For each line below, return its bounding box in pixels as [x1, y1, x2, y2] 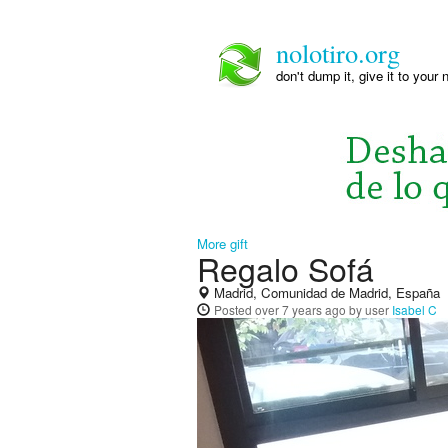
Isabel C [392, 301, 437, 318]
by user [346, 301, 392, 318]
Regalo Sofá [197, 245, 374, 291]
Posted [214, 301, 255, 318]
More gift [197, 234, 248, 253]
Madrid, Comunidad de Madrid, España [210, 283, 440, 302]
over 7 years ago [255, 301, 346, 318]
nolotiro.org [276, 35, 400, 70]
